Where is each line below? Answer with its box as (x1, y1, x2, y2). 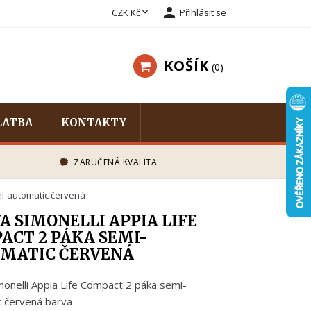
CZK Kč (112, 6, 140, 19)
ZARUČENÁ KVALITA (74, 156, 157, 168)
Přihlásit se (180, 6, 226, 19)
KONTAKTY (61, 116, 126, 129)
